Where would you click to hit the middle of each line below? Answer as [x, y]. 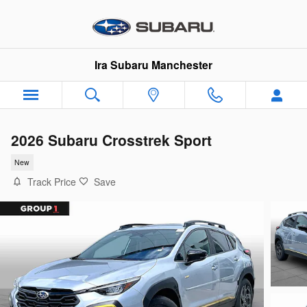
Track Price [52, 181]
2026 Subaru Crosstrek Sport [111, 140]
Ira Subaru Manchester [153, 65]
